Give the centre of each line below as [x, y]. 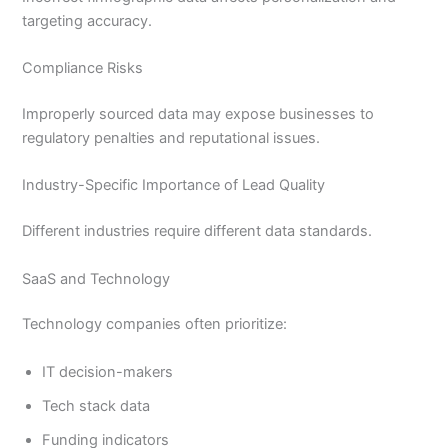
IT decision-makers [108, 371]
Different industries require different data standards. [197, 231]
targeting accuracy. [87, 20]
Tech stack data [96, 405]
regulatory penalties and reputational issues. [171, 138]
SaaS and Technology [96, 278]
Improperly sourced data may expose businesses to [198, 114]
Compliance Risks [83, 68]
